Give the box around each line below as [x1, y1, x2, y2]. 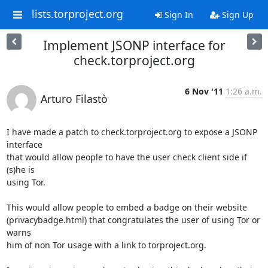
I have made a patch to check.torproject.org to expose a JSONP [6, 126, 257, 138]
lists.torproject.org [31, 7, 123, 22]
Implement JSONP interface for [42, 37, 226, 54]
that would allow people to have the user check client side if [6, 151, 247, 163]
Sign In [162, 9, 193, 20]
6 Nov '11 [184, 86, 223, 97]
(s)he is [6, 164, 35, 175]
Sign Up [219, 9, 254, 20]
